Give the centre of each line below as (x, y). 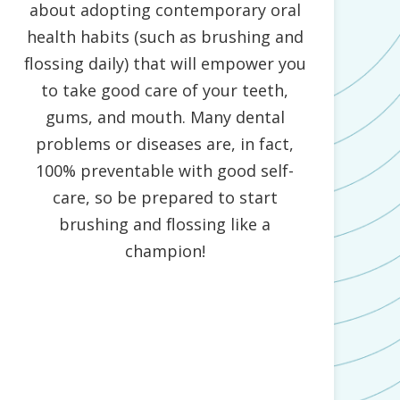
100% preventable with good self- (165, 171)
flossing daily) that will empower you (165, 64)
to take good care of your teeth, (165, 91)
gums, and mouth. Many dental (165, 117)
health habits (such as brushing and (165, 37)
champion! (165, 251)
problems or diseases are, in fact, (165, 144)
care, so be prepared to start (165, 198)
